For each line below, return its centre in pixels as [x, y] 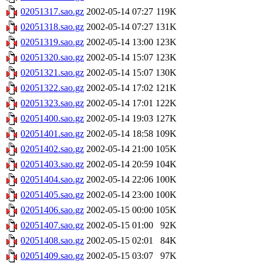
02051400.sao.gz [52, 119]
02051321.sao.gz [52, 73]
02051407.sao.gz [52, 225]
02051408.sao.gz [52, 241]
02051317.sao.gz [52, 12]
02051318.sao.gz [52, 27]
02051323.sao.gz [52, 103]
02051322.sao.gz [52, 88]
